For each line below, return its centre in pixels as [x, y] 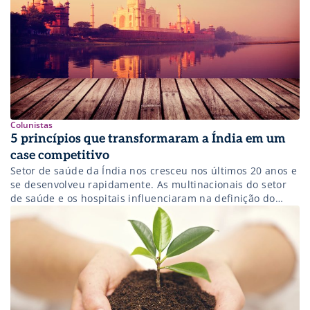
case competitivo [60, 156]
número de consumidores [73, 226]
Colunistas [31, 125]
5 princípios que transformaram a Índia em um [148, 139]
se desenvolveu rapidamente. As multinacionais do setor [148, 185]
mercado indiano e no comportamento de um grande [140, 212]
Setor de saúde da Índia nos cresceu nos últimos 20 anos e [154, 171]
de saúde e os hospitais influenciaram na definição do [143, 199]
